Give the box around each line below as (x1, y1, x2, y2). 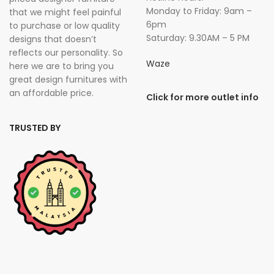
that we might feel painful (9, 6, 121, 19)
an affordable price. (9, 87, 94, 100)
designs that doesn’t (9, 33, 97, 46)
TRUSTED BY (9, 122, 61, 135)
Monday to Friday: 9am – (146, 5, 252, 18)
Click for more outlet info (146, 91, 259, 104)
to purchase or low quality (9, 20, 120, 32)
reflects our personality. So (9, 46, 123, 59)
